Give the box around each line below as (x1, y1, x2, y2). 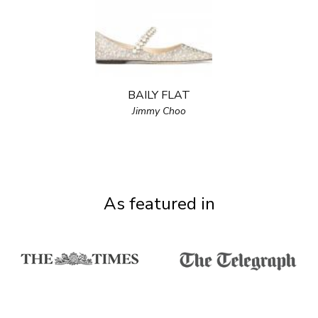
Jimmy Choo (131, 104, 186, 118)
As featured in (103, 192, 215, 215)
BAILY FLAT (127, 87, 190, 103)
